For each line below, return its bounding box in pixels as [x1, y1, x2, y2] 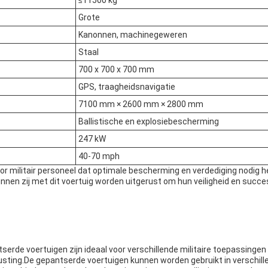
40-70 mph [78, 151, 120, 162]
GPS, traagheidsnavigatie [78, 82, 175, 92]
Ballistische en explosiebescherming [78, 117, 219, 127]
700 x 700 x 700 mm [78, 65, 154, 75]
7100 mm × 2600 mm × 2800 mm [78, 99, 203, 109]
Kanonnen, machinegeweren [78, 30, 187, 40]
